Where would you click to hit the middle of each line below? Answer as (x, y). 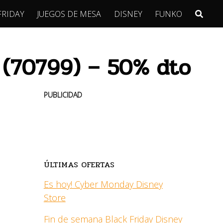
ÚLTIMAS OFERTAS (79, 165)
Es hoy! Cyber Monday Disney (103, 184)
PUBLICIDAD (63, 95)
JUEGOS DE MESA (69, 14)
